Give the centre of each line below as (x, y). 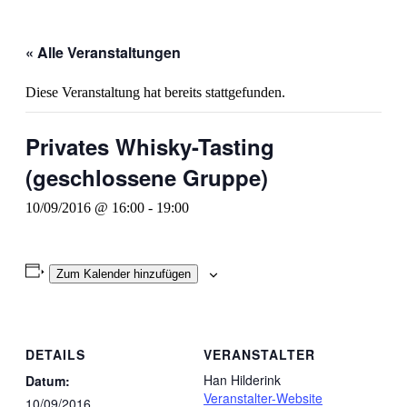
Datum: (48, 380)
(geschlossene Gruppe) (147, 177)
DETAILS (55, 354)
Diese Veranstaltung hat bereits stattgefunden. (155, 92)
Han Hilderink (242, 379)
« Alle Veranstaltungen (103, 52)
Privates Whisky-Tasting (150, 146)
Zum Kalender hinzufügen (123, 274)
